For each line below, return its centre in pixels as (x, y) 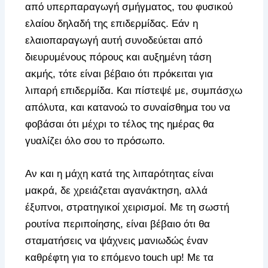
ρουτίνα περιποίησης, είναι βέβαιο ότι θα (118, 224)
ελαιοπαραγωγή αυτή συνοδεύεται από (114, 40)
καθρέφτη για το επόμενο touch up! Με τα (120, 257)
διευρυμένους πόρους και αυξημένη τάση (118, 57)
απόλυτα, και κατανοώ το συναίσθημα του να (128, 107)
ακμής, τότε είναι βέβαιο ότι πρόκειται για (119, 74)
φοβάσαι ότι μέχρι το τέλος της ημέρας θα (120, 124)
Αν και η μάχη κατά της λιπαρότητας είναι (120, 173)
